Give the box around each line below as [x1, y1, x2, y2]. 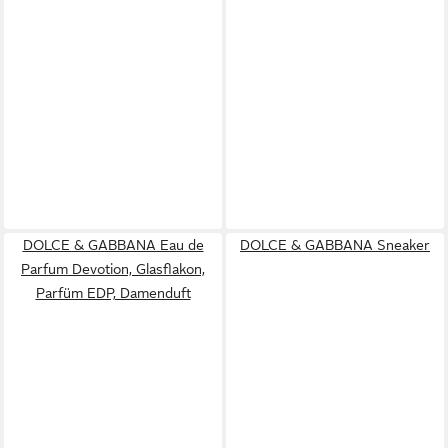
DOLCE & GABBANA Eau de [22, 237, 204, 253]
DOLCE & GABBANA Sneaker [240, 237, 430, 253]
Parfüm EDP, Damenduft [35, 285, 191, 301]
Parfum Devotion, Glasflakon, [21, 261, 205, 277]
